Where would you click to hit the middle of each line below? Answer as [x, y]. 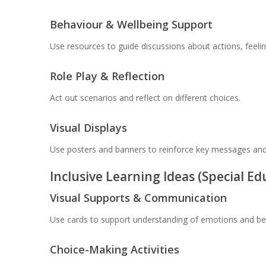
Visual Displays [88, 128]
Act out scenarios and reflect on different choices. [145, 98]
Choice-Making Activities [114, 250]
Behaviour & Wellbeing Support [131, 25]
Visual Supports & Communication [138, 198]
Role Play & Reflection [107, 76]
